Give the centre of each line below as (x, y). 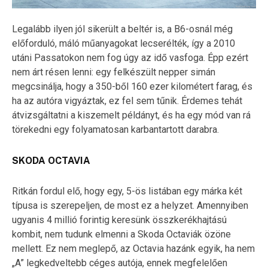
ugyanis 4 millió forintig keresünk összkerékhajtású (119, 220)
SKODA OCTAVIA (51, 160)
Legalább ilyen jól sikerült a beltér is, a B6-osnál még (122, 29)
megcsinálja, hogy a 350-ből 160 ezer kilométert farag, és (132, 86)
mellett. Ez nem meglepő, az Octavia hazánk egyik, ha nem (133, 248)
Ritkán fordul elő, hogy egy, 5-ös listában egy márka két (127, 191)
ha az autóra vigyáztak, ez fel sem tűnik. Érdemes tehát (127, 100)
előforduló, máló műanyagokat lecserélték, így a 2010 (124, 43)
